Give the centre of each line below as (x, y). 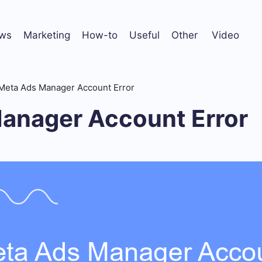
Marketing (47, 35)
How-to (100, 35)
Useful (144, 35)
